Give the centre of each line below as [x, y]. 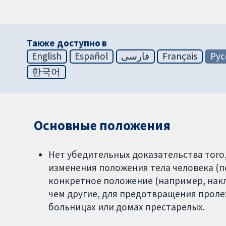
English [47, 56]
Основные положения [102, 126]
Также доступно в [67, 43]
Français [180, 56]
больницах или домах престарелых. [126, 207]
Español [92, 56]
